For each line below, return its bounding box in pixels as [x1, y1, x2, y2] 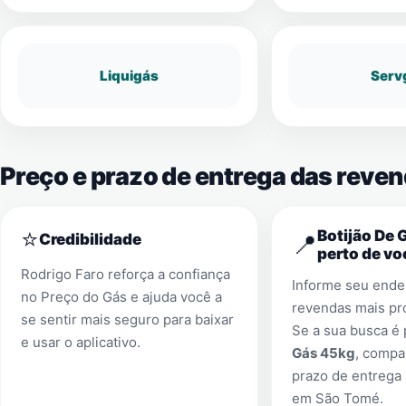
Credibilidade [39, 230, 141, 248]
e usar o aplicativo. [21, 333, 140, 351]
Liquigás [99, 67, 159, 84]
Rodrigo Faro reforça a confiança [21, 266, 230, 283]
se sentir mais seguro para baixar [21, 311, 234, 328]
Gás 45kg [291, 344, 355, 362]
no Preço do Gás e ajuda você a [21, 288, 222, 305]
